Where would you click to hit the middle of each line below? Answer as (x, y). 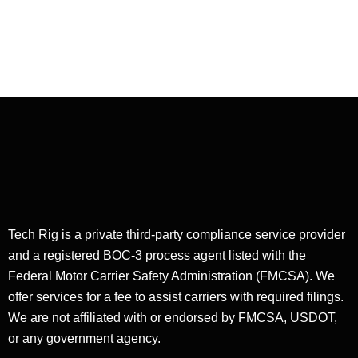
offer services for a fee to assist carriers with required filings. (176, 297)
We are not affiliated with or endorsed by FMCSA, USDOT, (173, 318)
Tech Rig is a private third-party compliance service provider (177, 235)
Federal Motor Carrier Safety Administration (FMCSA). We (171, 276)
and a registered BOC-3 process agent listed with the (157, 256)
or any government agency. (84, 339)
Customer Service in (272, 13)
